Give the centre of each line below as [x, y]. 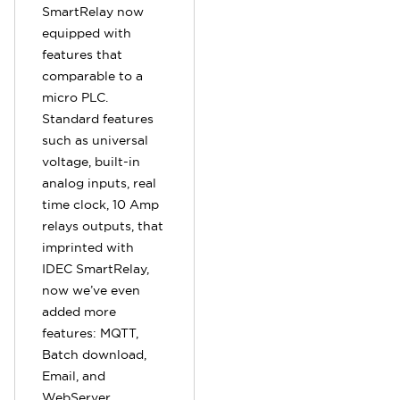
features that [82, 54]
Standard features [98, 119]
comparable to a [92, 76]
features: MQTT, [90, 333]
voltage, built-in [91, 162]
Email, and [74, 376]
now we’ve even [91, 290]
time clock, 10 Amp [100, 204]
